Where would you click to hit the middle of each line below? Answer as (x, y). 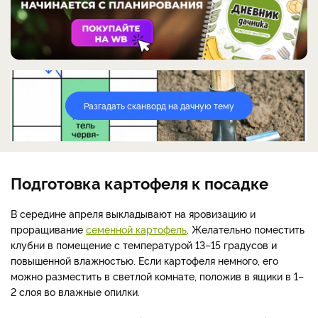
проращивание (48, 229)
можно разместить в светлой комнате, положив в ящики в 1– (157, 275)
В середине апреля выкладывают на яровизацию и (133, 213)
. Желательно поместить (246, 229)
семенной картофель (136, 229)
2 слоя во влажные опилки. (75, 291)
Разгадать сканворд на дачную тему (159, 105)
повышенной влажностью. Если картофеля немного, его (144, 260)
